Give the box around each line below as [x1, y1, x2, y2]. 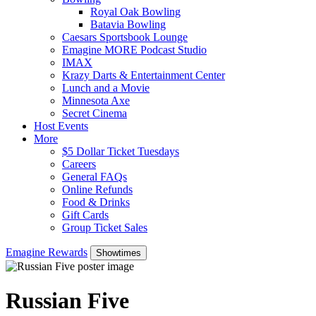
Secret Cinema [62, 107, 127, 119]
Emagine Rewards [6, 245, 87, 258]
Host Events [34, 119, 88, 132]
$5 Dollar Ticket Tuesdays [62, 145, 179, 157]
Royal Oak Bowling [90, 5, 181, 18]
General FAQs [62, 170, 127, 183]
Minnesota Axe [62, 94, 130, 107]
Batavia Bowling [90, 18, 166, 30]
